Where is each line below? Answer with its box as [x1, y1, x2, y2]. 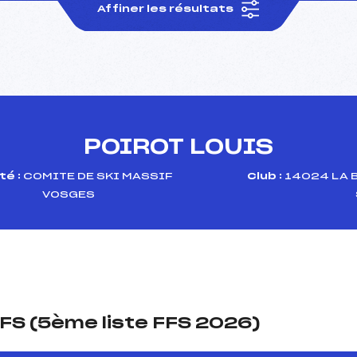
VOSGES [42, 189, 96, 199]
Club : [247, 171, 283, 181]
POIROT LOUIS [84, 136, 273, 158]
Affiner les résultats [97, 3, 237, 14]
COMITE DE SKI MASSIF [21, 171, 173, 181]
